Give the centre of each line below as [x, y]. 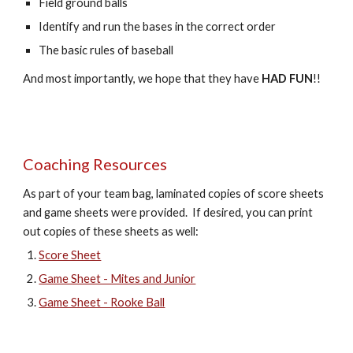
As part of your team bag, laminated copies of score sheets [174, 193]
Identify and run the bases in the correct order [158, 26]
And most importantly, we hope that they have [143, 78]
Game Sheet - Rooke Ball [102, 302]
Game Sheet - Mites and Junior [117, 279]
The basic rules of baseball [108, 50]
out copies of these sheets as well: [111, 231]
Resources [130, 164]
